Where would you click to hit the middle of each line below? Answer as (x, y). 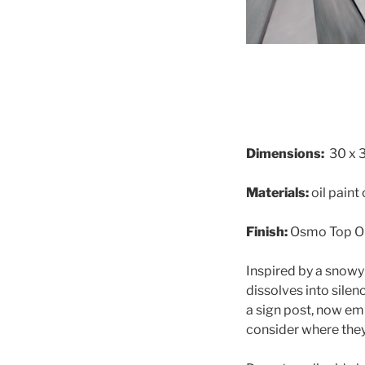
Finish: (267, 232)
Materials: (277, 193)
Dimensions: (285, 154)
